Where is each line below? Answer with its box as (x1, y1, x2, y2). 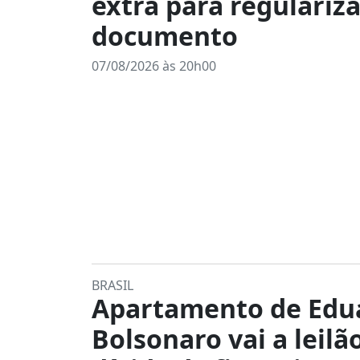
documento (92, 18, 238, 53)
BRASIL (92, 276, 133, 294)
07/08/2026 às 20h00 (92, 57, 216, 75)
